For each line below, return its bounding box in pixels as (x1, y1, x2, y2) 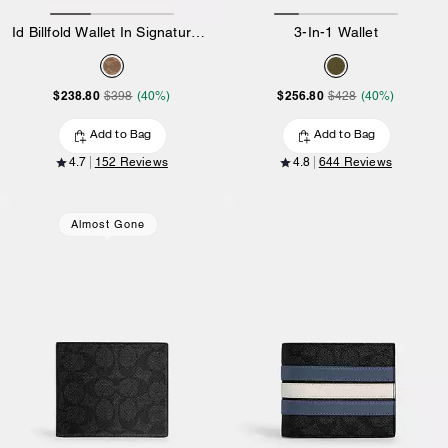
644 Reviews (318, 155, 392, 170)
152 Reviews (94, 155, 168, 170)
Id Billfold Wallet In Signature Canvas (191, 24, 205, 41)
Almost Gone (70, 217, 145, 232)
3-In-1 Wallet (294, 24, 378, 41)
